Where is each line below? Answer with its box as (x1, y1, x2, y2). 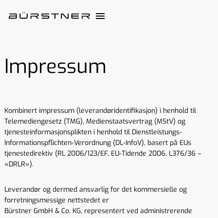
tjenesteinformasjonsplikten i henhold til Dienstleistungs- (4, 127, 182, 137)
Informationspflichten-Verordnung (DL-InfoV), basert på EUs (4, 138, 191, 147)
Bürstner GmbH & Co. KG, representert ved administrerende (4, 206, 192, 216)
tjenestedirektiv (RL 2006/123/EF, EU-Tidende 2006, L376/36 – (4, 149, 201, 158)
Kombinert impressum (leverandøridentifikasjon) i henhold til (4, 106, 196, 115)
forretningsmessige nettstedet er (4, 196, 109, 205)
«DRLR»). (4, 160, 34, 169)
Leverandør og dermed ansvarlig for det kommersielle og (4, 185, 187, 194)
